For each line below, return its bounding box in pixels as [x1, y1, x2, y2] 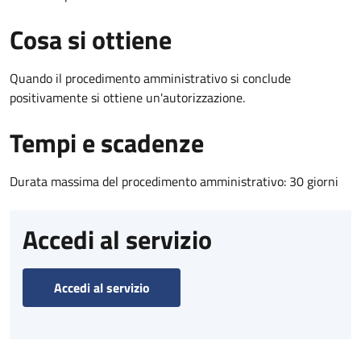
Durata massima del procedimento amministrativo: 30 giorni [10, 171, 338, 191]
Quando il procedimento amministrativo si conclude [10, 68, 291, 88]
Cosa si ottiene [10, 19, 172, 59]
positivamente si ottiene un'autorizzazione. [10, 87, 245, 107]
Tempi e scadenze [10, 122, 204, 162]
